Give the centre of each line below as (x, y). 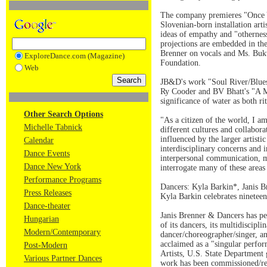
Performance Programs (63, 180)
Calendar (39, 140)
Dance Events (47, 153)
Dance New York (52, 167)
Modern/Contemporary (62, 232)
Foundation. (181, 63)
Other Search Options (63, 114)
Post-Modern (46, 245)
